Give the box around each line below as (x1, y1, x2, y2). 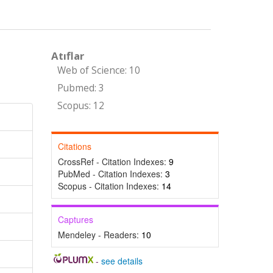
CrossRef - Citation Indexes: (57, 155, 169, 168)
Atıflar (51, 49, 84, 63)
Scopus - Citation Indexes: (57, 180, 161, 192)
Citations (57, 140, 91, 152)
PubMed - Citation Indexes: (57, 168, 165, 180)
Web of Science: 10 (57, 64, 140, 77)
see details (101, 255, 143, 267)
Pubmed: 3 (57, 82, 104, 94)
